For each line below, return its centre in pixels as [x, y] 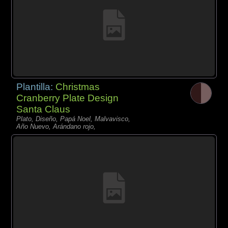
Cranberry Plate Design [68, 98]
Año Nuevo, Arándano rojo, [56, 126]
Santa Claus [44, 109]
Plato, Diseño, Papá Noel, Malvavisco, [74, 119]
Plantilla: [36, 87]
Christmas [78, 87]
